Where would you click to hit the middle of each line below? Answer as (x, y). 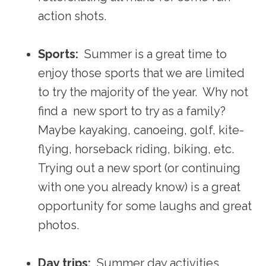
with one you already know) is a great (139, 187)
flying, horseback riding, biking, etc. (137, 149)
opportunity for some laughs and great (145, 206)
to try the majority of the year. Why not (143, 92)
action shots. (72, 16)
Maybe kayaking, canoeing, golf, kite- (141, 130)
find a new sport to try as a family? (133, 111)
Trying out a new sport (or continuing (139, 168)
